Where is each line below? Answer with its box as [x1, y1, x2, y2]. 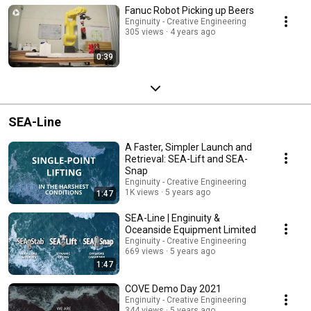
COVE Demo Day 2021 [125, 283, 221, 294]
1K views [125, 187, 159, 197]
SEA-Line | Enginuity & [125, 212, 220, 224]
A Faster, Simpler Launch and [125, 141, 252, 153]
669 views [125, 246, 164, 256]
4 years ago [170, 26, 215, 37]
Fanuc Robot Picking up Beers [125, 4, 254, 16]
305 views [125, 26, 164, 37]
